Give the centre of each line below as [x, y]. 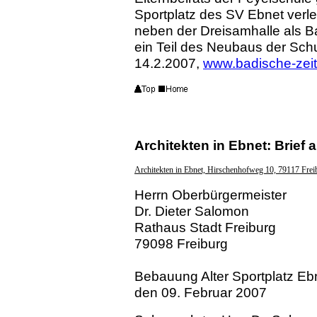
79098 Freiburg [181, 244]
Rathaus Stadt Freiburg [205, 227]
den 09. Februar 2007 [201, 293]
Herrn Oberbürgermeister [211, 195]
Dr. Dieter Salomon [192, 211]
